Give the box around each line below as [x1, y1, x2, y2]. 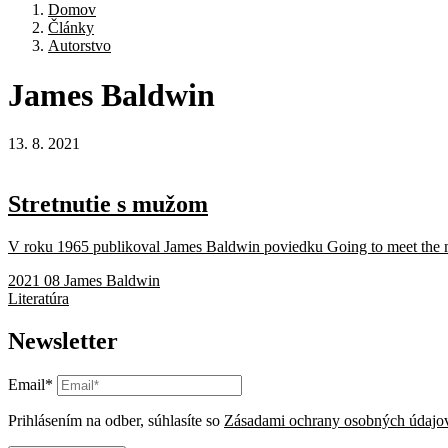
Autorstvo [48, 37, 111, 55]
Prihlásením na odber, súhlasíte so [8, 411, 224, 429]
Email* [8, 375, 53, 393]
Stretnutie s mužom [8, 191, 208, 218]
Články [48, 19, 94, 37]
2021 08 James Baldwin [8, 271, 160, 289]
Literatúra [8, 289, 69, 307]
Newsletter [8, 327, 118, 354]
